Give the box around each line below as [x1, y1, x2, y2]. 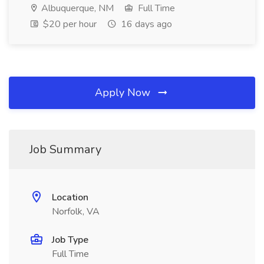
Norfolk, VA [52, 205, 100, 218]
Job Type [52, 233, 88, 246]
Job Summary [29, 141, 101, 157]
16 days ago [118, 18, 172, 31]
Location [52, 191, 88, 204]
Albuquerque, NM [39, 2, 114, 15]
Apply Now [95, 85, 153, 100]
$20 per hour [41, 18, 97, 31]
